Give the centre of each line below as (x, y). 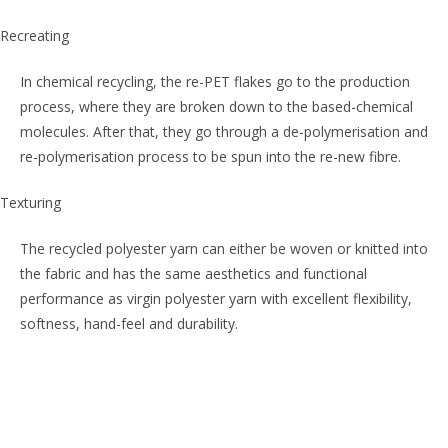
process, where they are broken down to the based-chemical (216, 106)
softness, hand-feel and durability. (129, 323)
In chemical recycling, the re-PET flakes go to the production (215, 81)
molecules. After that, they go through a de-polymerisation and (224, 131)
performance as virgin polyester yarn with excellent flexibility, (216, 298)
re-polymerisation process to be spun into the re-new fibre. (210, 156)
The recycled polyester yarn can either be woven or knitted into (224, 248)
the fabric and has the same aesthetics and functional (193, 273)
